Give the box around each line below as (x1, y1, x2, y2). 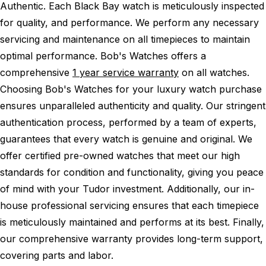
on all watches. (179, 66, 249, 78)
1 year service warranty (72, 66, 179, 78)
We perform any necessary (135, 16, 259, 28)
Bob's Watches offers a (100, 49, 206, 62)
